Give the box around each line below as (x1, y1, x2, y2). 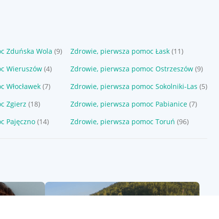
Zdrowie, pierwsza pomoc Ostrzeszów (70, 64, 193, 73)
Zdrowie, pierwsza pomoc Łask (70, 46, 170, 56)
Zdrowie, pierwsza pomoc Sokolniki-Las (70, 82, 197, 91)
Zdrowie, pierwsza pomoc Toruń (70, 117, 175, 126)
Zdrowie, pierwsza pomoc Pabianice (70, 99, 187, 109)
